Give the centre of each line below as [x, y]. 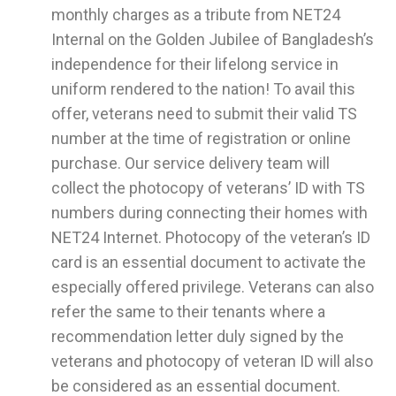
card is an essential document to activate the [209, 263]
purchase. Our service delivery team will [190, 164]
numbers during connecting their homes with [209, 213]
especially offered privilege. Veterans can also [213, 287]
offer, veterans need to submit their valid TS [204, 114]
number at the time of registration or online [201, 139]
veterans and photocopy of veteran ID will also [212, 362]
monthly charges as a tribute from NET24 [196, 15]
